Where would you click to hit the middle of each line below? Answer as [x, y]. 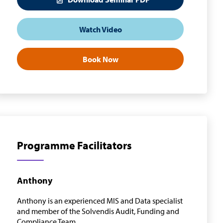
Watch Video [100, 29]
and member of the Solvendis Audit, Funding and [98, 211]
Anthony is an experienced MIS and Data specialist [100, 201]
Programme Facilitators [74, 146]
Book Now [100, 59]
